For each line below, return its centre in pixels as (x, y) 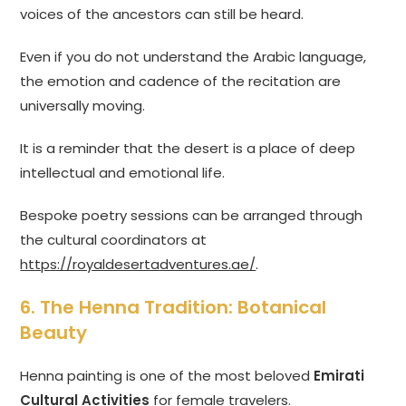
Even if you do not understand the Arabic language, (193, 57)
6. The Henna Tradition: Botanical (174, 308)
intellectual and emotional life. (123, 173)
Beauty (54, 333)
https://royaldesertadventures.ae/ (138, 265)
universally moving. (83, 106)
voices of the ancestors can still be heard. (162, 14)
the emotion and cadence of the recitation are (181, 82)
